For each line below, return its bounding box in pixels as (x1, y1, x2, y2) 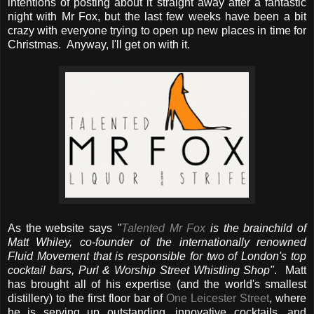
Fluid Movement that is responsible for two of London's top (8, 250, 306, 262)
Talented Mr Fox (121, 221, 206, 234)
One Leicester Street (166, 292, 269, 304)
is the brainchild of (205, 221, 307, 234)
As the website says (8, 221, 117, 234)
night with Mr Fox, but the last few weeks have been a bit (8, 10, 306, 22)
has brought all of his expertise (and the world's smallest (8, 278, 306, 290)
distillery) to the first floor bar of (8, 292, 166, 304)
